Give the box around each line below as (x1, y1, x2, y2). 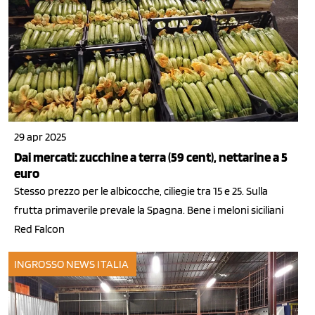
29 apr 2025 (14, 130, 66, 144)
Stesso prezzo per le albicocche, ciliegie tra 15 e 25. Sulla (14, 184, 268, 198)
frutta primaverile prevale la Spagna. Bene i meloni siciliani (14, 203, 283, 217)
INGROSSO (14, 257, 64, 271)
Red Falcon (14, 222, 65, 236)
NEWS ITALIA (65, 257, 129, 271)
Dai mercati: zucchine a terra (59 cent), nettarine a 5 (14, 149, 288, 166)
